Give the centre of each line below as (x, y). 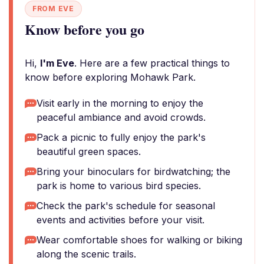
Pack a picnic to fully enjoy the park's (121, 137)
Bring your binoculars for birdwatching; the (133, 171)
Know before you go (85, 29)
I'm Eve (57, 63)
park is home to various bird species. (119, 186)
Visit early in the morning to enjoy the (120, 103)
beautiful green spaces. (89, 151)
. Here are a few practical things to (152, 63)
